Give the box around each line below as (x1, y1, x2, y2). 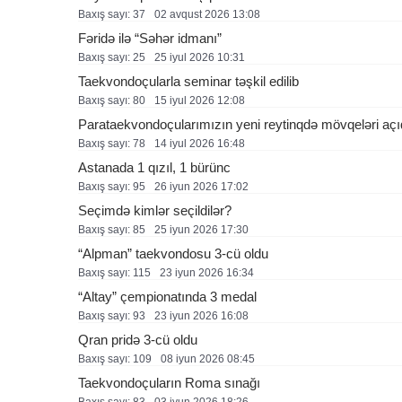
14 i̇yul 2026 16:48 (154, 137, 245, 150)
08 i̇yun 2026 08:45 (161, 353, 255, 365)
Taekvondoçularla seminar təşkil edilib (78, 74, 299, 89)
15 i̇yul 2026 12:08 (154, 94, 245, 107)
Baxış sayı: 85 (78, 223, 145, 236)
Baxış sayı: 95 (78, 180, 145, 193)
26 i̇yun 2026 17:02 (154, 180, 249, 193)
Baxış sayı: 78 (78, 137, 145, 150)
